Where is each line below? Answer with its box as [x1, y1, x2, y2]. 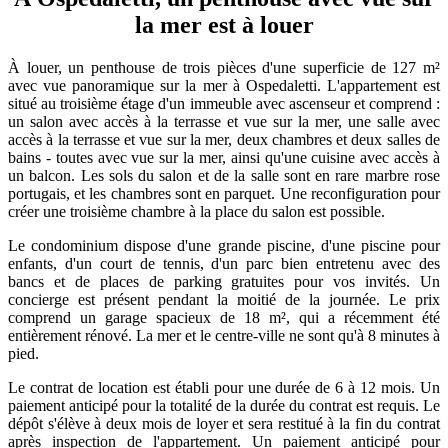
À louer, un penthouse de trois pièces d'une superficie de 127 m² [8, 58, 440, 76]
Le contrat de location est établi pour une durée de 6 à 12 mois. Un [8, 378, 440, 396]
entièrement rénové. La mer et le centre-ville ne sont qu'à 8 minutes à [8, 326, 440, 344]
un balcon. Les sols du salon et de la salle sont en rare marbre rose [8, 166, 440, 184]
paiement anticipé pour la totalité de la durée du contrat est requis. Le [8, 396, 440, 414]
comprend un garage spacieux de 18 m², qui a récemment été [8, 308, 440, 326]
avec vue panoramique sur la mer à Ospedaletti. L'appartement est [8, 76, 440, 94]
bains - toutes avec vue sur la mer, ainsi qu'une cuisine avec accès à [8, 148, 440, 166]
